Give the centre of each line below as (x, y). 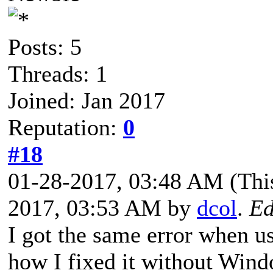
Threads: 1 (58, 73)
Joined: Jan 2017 (87, 100)
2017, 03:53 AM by (102, 207)
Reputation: (66, 127)
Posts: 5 (45, 47)
